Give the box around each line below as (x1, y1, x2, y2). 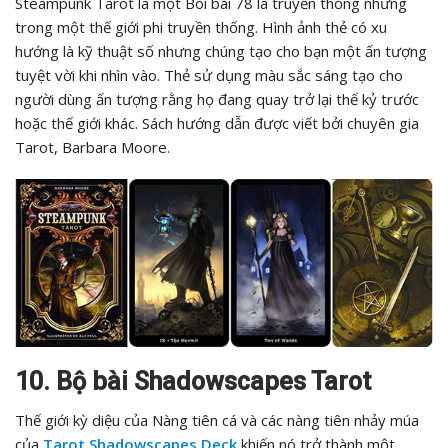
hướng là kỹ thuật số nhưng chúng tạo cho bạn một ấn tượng (15, 41, 427, 62)
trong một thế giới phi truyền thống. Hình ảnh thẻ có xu (15, 17, 387, 38)
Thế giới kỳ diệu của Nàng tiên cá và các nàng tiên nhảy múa (15, 410, 419, 431)
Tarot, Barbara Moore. (15, 137, 170, 158)
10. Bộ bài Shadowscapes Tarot (15, 367, 371, 397)
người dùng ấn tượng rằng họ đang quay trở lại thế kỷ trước (15, 89, 419, 110)
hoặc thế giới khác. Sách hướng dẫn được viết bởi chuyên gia (15, 113, 419, 134)
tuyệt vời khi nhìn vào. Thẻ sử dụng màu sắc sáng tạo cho (15, 65, 403, 86)
